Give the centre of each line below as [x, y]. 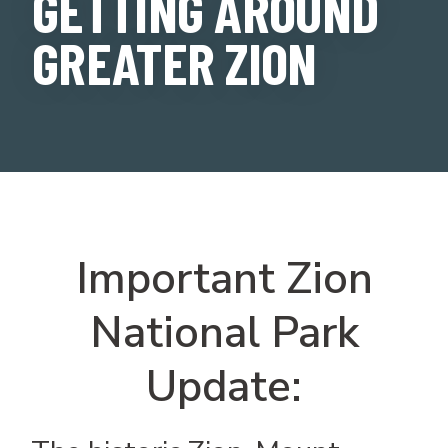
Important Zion [224, 278]
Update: [224, 386]
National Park [224, 332]
